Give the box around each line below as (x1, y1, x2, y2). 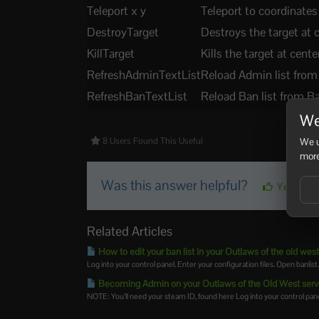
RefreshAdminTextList (87, 67, 202, 83)
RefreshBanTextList (87, 88, 188, 104)
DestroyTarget (87, 24, 159, 40)
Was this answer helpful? (101, 177, 251, 194)
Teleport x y (87, 3, 147, 19)
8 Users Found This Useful (100, 135, 204, 147)
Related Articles (87, 223, 173, 239)
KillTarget (87, 46, 135, 61)
